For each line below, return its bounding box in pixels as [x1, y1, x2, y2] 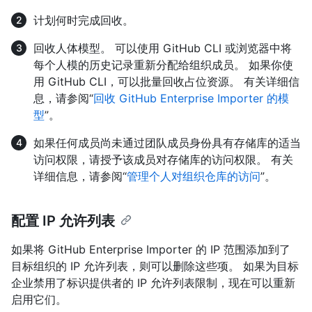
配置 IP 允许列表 [11, 212, 115, 229]
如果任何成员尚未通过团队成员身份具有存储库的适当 [33, 135, 301, 150]
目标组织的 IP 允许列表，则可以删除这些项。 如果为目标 [11, 258, 299, 273]
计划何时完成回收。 [33, 13, 134, 27]
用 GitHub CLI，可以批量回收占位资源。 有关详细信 [33, 74, 299, 88]
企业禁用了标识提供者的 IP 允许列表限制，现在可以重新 [11, 275, 295, 290]
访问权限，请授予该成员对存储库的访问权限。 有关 [33, 152, 293, 166]
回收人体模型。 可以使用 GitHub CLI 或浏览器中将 [33, 40, 292, 55]
